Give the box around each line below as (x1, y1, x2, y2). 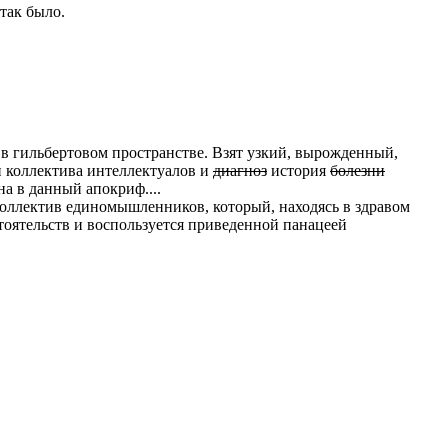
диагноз (213, 162, 267, 179)
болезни (330, 162, 385, 179)
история (267, 162, 330, 179)
